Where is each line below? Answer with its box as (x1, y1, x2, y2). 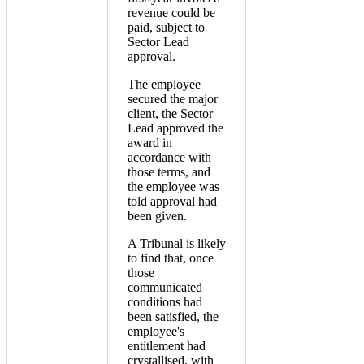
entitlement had (128, 339, 206, 353)
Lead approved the (128, 121, 223, 136)
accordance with (128, 150, 211, 165)
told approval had (128, 194, 217, 209)
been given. (128, 209, 187, 223)
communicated (128, 280, 202, 295)
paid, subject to (128, 20, 205, 35)
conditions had (128, 295, 202, 310)
